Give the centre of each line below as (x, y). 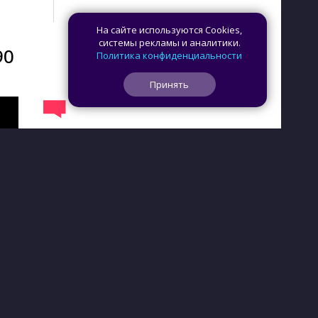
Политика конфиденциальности (169, 55)
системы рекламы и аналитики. (169, 43)
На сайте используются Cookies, (169, 30)
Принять (169, 84)
